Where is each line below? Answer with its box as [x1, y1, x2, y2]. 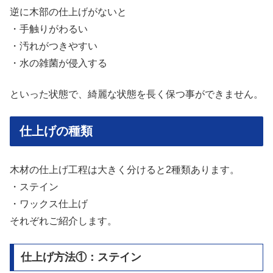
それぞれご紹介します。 [10, 216, 117, 227]
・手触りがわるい [10, 24, 88, 35]
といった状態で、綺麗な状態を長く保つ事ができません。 [10, 88, 263, 99]
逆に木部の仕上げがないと [10, 7, 127, 18]
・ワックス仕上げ [10, 199, 88, 210]
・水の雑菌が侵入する [10, 58, 107, 69]
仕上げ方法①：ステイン [20, 251, 141, 264]
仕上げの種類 [19, 124, 93, 138]
